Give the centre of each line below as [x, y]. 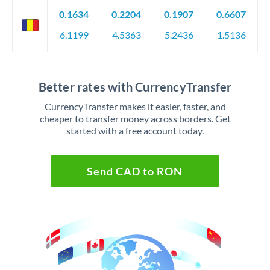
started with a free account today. [135, 130]
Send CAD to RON [135, 171]
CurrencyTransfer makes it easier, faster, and [135, 106]
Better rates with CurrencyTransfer [135, 87]
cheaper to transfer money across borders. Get [135, 118]
